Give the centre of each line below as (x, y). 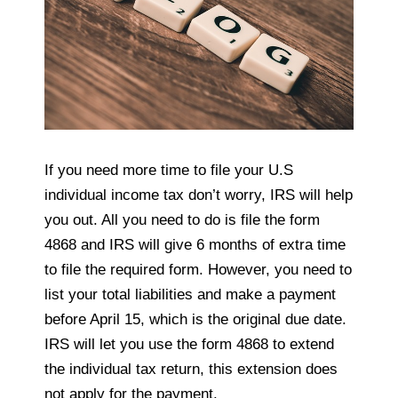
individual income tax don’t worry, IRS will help (199, 195)
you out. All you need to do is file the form (182, 220)
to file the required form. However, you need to (198, 270)
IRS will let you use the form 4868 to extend (189, 345)
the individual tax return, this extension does (191, 370)
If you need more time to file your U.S (169, 171)
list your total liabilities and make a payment (190, 295)
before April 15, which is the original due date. (195, 320)
